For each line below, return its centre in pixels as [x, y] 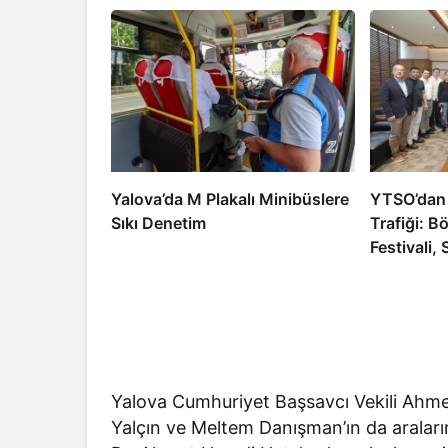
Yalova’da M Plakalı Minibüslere [230, 199]
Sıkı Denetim [158, 223]
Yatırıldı [398, 295]
